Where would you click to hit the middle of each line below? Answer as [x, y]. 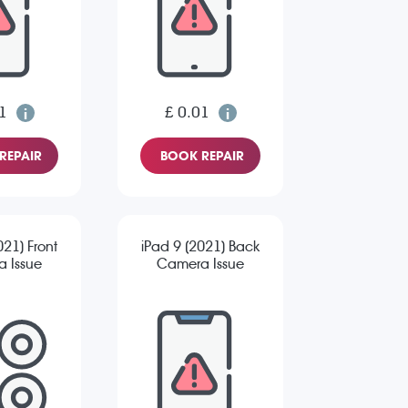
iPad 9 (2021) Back [200, 247]
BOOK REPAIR [202, 156]
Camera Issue [200, 264]
